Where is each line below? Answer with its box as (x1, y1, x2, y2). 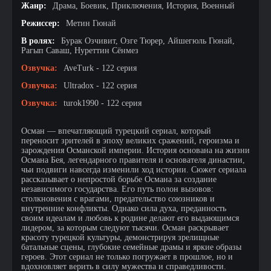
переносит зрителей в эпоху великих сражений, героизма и (21, 136, 240, 145)
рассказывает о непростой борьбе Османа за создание (21, 175, 217, 184)
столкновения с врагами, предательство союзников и (21, 194, 215, 203)
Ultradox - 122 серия (64, 81, 137, 90)
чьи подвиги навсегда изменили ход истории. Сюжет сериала (21, 165, 246, 174)
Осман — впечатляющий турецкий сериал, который (21, 126, 211, 135)
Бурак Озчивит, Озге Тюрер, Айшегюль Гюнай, (61, 36, 235, 45)
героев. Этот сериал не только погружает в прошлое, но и (21, 252, 233, 261)
